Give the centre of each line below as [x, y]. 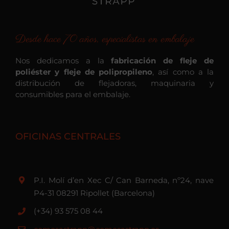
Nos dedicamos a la [63, 60]
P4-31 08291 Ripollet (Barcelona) [94, 193]
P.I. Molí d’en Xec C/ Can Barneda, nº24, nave [124, 180]
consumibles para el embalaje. [73, 94]
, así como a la [183, 72]
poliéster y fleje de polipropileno [84, 72]
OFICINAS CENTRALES [68, 136]
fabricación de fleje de [163, 60]
